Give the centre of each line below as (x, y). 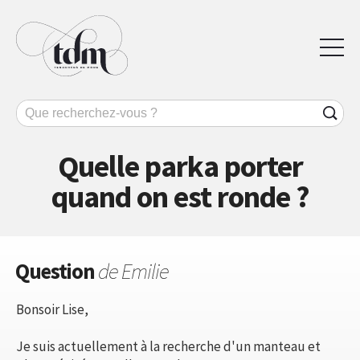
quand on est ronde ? (180, 196)
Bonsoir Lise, (52, 309)
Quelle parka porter (180, 166)
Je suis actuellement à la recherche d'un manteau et (168, 346)
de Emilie (133, 270)
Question (57, 270)
